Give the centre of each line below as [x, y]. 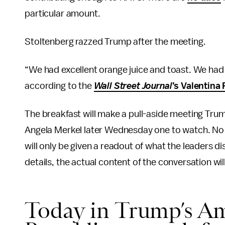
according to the [59, 86]
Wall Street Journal [133, 86]
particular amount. [63, 14]
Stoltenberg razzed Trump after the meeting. [115, 42]
